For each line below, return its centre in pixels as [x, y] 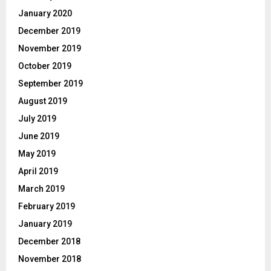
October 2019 [45, 66]
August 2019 [43, 101]
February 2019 [47, 206]
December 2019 [49, 31]
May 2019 [37, 153]
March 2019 [41, 188]
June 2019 [39, 136]
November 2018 [50, 259]
